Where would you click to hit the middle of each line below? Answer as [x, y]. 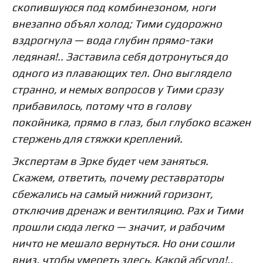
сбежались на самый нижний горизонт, [112, 193]
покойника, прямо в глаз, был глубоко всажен [131, 122]
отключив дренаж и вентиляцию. [99, 210]
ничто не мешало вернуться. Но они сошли [123, 243]
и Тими [224, 210]
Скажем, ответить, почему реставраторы [118, 177]
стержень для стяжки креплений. [97, 138]
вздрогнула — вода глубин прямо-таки [112, 40]
